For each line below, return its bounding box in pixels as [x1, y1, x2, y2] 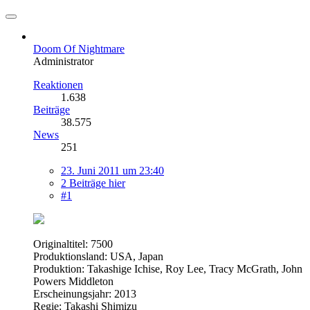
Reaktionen [33, 78, 83, 91]
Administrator [33, 55, 93, 67]
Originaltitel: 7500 [33, 237, 113, 250]
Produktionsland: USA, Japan [33, 250, 163, 262]
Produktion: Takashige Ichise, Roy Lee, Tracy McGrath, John [33, 262, 302, 275]
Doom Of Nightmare [33, 42, 125, 55]
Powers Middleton [33, 275, 113, 287]
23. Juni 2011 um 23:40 [61, 164, 164, 176]
